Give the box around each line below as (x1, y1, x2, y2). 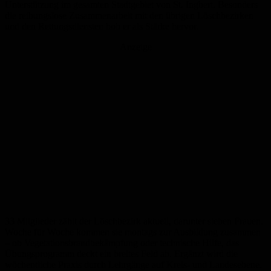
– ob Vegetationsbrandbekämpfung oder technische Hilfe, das (5, 238, 239, 249)
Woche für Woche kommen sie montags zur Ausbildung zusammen (5, 227, 261, 238)
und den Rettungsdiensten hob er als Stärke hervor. (5, 21, 198, 32)
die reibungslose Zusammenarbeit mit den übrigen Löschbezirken (5, 10, 253, 21)
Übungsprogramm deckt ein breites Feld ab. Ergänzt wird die (5, 249, 238, 260)
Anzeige (119, 42, 152, 53)
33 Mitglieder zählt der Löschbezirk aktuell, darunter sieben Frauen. (5, 216, 263, 227)
